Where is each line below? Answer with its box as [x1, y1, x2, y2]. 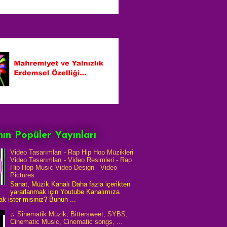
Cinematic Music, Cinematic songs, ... [10, 217, 123, 225]
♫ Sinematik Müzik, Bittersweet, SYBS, [10, 210, 128, 218]
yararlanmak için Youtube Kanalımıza [10, 187, 120, 196]
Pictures [10, 171, 35, 179]
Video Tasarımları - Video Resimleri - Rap [10, 156, 132, 164]
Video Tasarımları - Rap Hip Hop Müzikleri [10, 148, 134, 157]
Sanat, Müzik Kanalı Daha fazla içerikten [10, 180, 131, 188]
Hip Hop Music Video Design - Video [10, 164, 118, 172]
